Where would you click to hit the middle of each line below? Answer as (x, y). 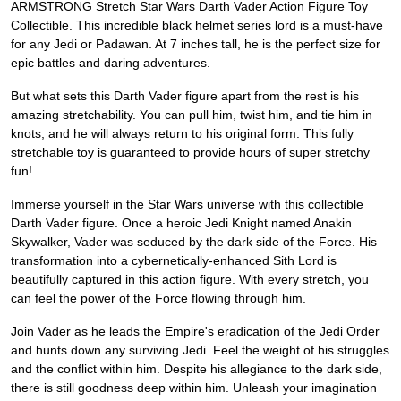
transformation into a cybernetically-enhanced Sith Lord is (174, 261)
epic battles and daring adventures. (111, 63)
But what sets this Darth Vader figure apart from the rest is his (185, 96)
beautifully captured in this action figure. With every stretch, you (190, 280)
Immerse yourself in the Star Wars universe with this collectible (187, 205)
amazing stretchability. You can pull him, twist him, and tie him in (192, 115)
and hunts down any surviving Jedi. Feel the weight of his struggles (200, 350)
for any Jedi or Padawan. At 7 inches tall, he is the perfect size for (196, 44)
